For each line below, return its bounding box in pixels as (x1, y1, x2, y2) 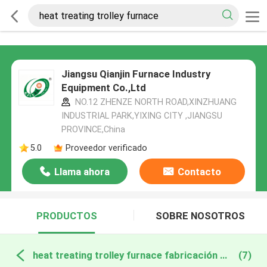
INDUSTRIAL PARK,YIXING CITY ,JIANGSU (61, 111, 222, 121)
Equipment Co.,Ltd (61, 82, 146, 94)
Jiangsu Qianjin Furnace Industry (61, 68, 210, 80)
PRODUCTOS (36, 210, 97, 222)
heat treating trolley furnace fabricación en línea (219, 249, 227, 261)
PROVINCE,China (61, 125, 125, 135)
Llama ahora (54, 166, 110, 178)
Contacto (177, 166, 221, 178)
